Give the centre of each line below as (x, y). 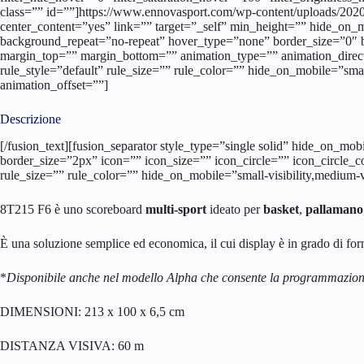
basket (281, 209)
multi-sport (176, 209)
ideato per (235, 209)
